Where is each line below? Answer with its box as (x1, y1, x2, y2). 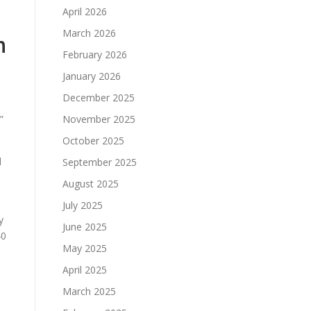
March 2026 (62, 26, 116, 40)
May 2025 (62, 242, 107, 255)
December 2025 (62, 91, 135, 104)
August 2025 (62, 177, 119, 190)
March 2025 (62, 285, 116, 298)
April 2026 (62, 5, 107, 18)
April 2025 (62, 263, 107, 276)
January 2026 (62, 69, 121, 83)
